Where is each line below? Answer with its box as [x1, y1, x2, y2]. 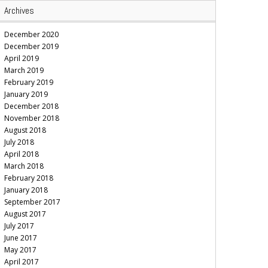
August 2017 [4, 209, 46, 220]
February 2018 [4, 173, 53, 184]
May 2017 [4, 245, 36, 255]
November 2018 [4, 113, 59, 124]
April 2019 [4, 53, 39, 64]
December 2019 [4, 41, 59, 52]
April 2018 [4, 149, 39, 160]
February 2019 [4, 77, 53, 88]
